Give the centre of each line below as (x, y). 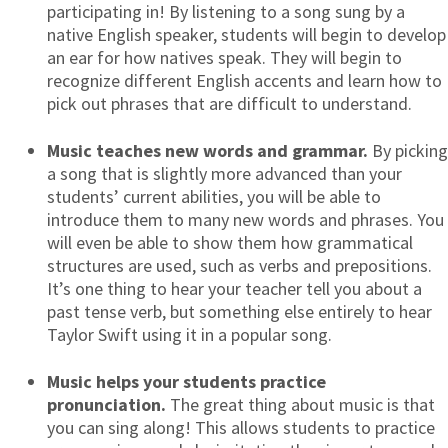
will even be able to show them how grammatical (230, 243)
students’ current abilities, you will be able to (214, 197)
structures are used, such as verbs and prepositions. (239, 266)
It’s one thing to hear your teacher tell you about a (234, 289)
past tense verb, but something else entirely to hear (239, 312)
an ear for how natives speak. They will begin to (224, 58)
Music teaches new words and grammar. (207, 151)
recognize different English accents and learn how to (244, 81)
